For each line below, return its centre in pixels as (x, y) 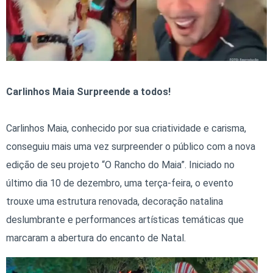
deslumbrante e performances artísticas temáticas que (125, 220)
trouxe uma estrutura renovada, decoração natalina (115, 202)
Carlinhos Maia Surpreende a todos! (88, 92)
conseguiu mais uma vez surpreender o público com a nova (131, 147)
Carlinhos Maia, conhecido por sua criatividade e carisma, (126, 129)
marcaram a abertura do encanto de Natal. (96, 238)
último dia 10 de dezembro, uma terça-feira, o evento (120, 183)
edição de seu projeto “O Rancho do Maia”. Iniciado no (120, 165)
